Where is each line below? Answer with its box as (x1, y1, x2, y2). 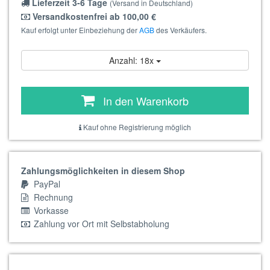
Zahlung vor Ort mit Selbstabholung (31, 218, 169, 230)
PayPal (31, 178, 60, 190)
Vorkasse (31, 204, 69, 216)
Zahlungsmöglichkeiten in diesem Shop (21, 165, 185, 177)
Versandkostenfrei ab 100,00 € (30, 10, 156, 22)
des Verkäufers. (154, 25, 207, 35)
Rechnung (31, 191, 73, 203)
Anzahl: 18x (109, 54, 156, 66)
